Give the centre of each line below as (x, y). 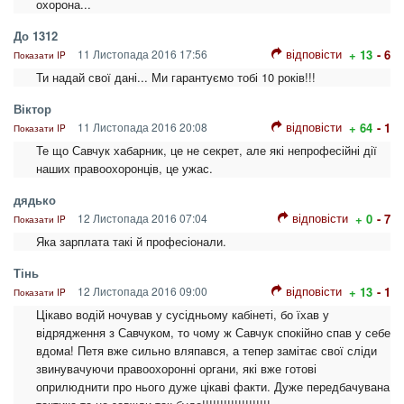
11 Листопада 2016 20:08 (141, 127)
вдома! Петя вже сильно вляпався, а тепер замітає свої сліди (207, 351)
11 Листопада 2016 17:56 (141, 54)
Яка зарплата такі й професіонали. (131, 242)
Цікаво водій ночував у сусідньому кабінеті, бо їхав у (183, 315)
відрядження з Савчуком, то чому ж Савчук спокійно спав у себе (213, 333)
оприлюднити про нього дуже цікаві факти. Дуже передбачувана (213, 387)
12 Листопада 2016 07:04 (141, 218)
